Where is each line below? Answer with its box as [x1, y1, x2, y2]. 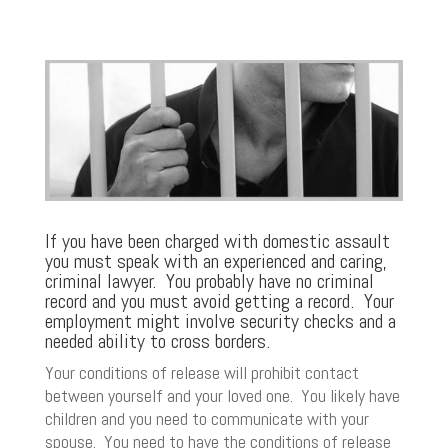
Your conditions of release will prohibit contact [44, 361, 359, 385]
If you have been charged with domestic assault [44, 228, 390, 255]
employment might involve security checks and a [44, 308, 396, 335]
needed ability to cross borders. [44, 328, 270, 355]
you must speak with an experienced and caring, [44, 248, 387, 275]
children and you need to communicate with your [44, 407, 369, 431]
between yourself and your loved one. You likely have [44, 384, 400, 408]
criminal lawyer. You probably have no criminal [44, 268, 374, 295]
